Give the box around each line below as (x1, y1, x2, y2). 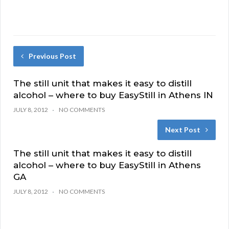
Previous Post (29, 52, 76, 61)
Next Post (165, 125, 200, 134)
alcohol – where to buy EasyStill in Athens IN (13, 90, 213, 101)
